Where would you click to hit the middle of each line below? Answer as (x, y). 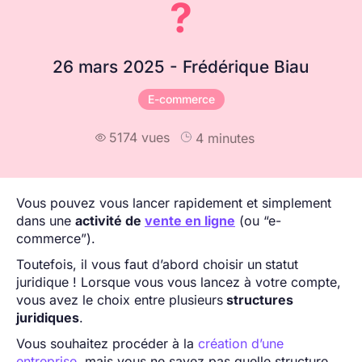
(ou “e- (258, 220)
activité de (110, 220)
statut (282, 264)
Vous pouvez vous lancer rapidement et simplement (174, 202)
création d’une (241, 343)
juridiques (48, 317)
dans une (46, 220)
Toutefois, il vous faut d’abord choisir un (139, 264)
